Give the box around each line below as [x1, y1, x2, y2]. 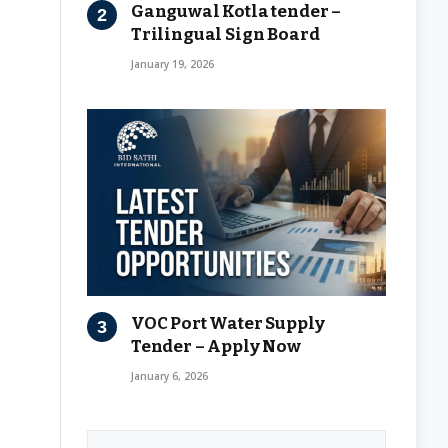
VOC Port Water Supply [131, 312, 325, 334]
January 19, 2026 [131, 56, 214, 71]
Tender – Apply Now [131, 335, 301, 357]
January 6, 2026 [131, 368, 208, 383]
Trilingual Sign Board [131, 23, 320, 45]
